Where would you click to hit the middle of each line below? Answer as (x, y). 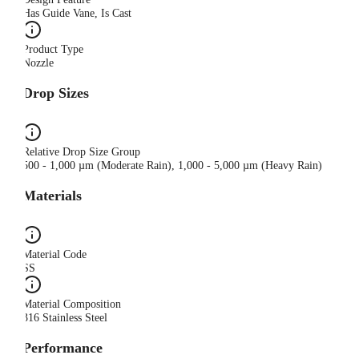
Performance (63, 348)
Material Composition (72, 305)
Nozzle (38, 63)
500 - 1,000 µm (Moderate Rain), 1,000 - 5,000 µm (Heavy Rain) (172, 166)
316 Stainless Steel (65, 318)
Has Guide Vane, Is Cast (77, 14)
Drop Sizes (56, 93)
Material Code (54, 255)
